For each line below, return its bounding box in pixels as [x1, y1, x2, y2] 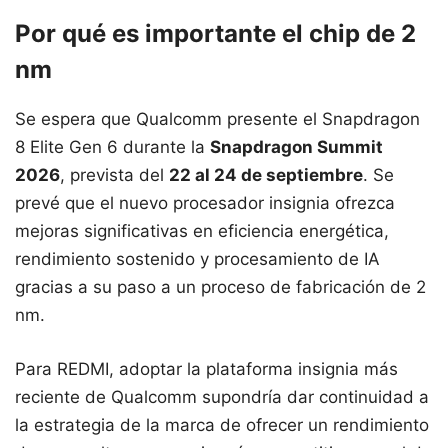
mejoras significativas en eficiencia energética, [15, 221, 389, 242]
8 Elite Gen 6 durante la [15, 137, 210, 158]
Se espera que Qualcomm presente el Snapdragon [15, 109, 420, 130]
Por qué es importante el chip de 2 [15, 19, 416, 49]
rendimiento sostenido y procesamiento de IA [15, 249, 380, 270]
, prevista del [60, 165, 169, 186]
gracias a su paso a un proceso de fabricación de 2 [15, 277, 426, 298]
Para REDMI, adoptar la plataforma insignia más [15, 358, 398, 379]
